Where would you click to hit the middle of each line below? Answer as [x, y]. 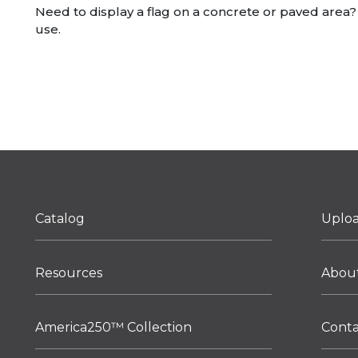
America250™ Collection [113, 327]
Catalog [60, 219]
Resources [69, 273]
